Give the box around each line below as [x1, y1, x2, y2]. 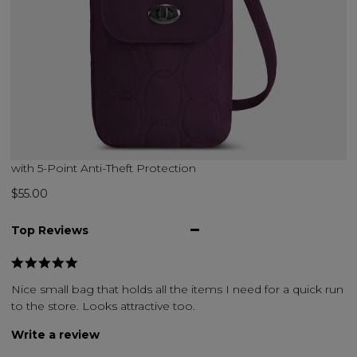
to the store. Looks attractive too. [11, 298, 195, 313]
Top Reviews [11, 222, 88, 237]
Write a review [11, 327, 100, 342]
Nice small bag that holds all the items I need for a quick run [11, 281, 343, 296]
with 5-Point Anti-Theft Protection [11, 160, 196, 175]
